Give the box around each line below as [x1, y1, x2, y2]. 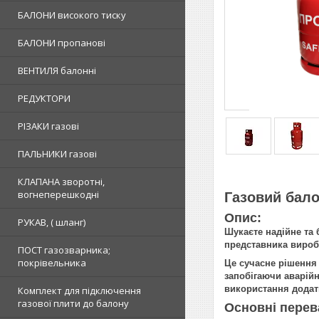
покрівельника [18, 256, 86, 269]
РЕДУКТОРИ [18, 92, 70, 105]
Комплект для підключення [18, 284, 141, 297]
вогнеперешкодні [18, 188, 99, 201]
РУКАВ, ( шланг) [18, 216, 85, 229]
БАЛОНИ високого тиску [18, 9, 126, 21]
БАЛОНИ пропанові [18, 36, 105, 49]
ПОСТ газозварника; [18, 244, 110, 256]
